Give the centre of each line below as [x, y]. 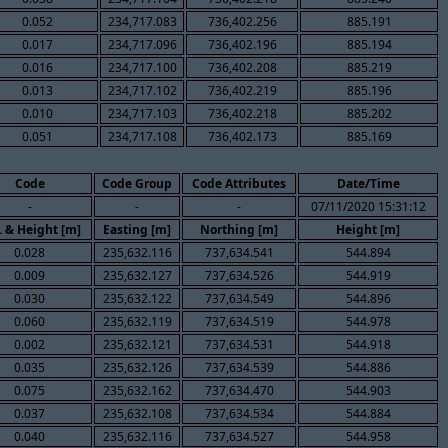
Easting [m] [137, 229]
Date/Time [368, 183]
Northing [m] [239, 229]
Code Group [137, 183]
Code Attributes [239, 183]
